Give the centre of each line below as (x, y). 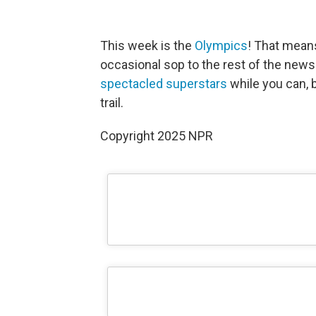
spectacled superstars (164, 84)
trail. (112, 103)
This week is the (147, 45)
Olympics (221, 45)
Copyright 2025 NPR (157, 136)
